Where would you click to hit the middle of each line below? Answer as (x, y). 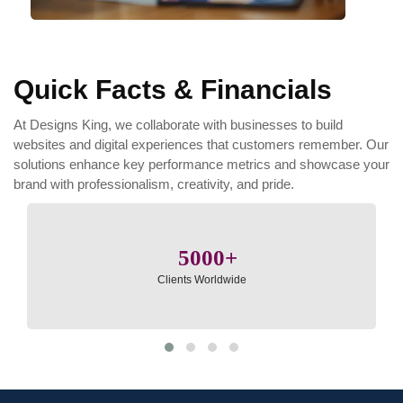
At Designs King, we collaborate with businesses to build (178, 124)
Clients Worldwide (201, 279)
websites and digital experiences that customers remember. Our (201, 144)
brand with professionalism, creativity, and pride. (154, 184)
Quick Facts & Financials (173, 89)
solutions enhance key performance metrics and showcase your (201, 164)
